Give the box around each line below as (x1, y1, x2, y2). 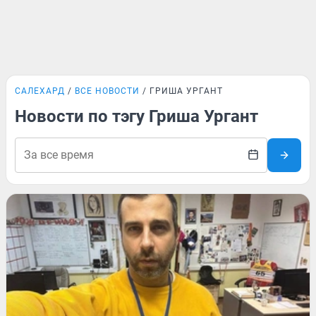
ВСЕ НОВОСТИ (75, 86, 140, 96)
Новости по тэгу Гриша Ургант (15, 107, 258, 126)
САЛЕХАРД (15, 86, 65, 96)
